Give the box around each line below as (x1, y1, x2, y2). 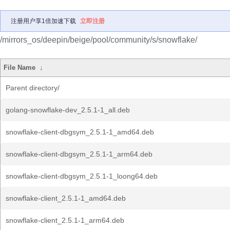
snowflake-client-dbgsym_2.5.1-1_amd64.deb (6, 128, 154, 136)
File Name (4, 64, 36, 71)
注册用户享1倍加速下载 (11, 17, 76, 25)
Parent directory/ (6, 84, 60, 92)
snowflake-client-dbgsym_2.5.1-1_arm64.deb (6, 150, 152, 158)
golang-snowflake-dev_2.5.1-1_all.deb (6, 106, 130, 114)
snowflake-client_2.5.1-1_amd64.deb (6, 194, 126, 202)
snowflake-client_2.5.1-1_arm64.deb (6, 216, 124, 224)
